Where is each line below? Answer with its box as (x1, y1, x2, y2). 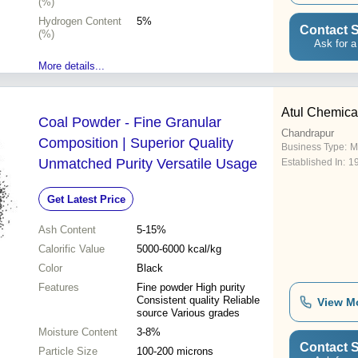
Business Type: (281, 141, 347, 153)
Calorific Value (38, 243, 105, 256)
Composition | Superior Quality (38, 135, 233, 152)
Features (38, 281, 79, 294)
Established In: (281, 157, 345, 169)
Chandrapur (281, 127, 334, 140)
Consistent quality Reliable (137, 294, 260, 307)
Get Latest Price (46, 193, 125, 205)
